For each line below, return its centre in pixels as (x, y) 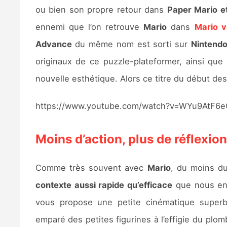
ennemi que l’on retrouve (89, 27)
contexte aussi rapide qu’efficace (104, 185)
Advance (53, 44)
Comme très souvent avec (91, 167)
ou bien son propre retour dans (101, 9)
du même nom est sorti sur (131, 44)
